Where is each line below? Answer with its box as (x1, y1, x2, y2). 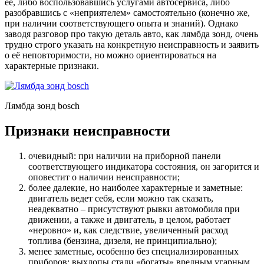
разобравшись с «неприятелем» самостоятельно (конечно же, (5, 7, 250, 18)
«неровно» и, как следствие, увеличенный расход (28, 225, 228, 235)
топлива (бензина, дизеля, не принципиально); (28, 235, 217, 246)
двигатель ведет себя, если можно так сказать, (28, 193, 213, 203)
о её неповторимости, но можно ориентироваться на (5, 49, 216, 60)
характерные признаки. (5, 60, 99, 71)
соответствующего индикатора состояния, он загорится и (28, 161, 259, 171)
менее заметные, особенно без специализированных (28, 246, 239, 256)
